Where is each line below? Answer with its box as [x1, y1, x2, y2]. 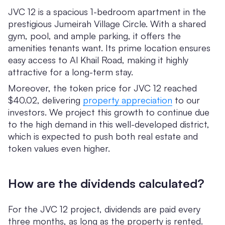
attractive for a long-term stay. [8, 66, 133, 78]
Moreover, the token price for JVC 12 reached [8, 82, 197, 94]
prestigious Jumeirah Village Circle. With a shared [8, 18, 206, 30]
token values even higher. [8, 143, 110, 154]
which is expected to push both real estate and [8, 131, 198, 142]
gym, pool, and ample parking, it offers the [8, 30, 181, 42]
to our [172, 94, 200, 106]
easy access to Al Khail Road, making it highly [8, 54, 188, 66]
